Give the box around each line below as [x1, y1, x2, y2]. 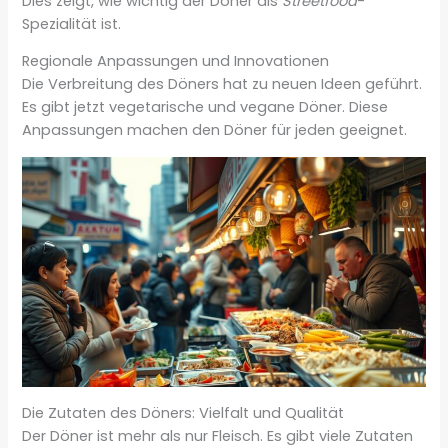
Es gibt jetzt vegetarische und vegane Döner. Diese [22, 97, 389, 118]
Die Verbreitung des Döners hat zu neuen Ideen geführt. [22, 74, 423, 95]
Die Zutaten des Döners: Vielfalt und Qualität [22, 403, 345, 424]
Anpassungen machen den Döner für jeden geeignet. [22, 120, 408, 141]
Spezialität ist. [22, 13, 122, 34]
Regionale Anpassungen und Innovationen [22, 51, 330, 72]
